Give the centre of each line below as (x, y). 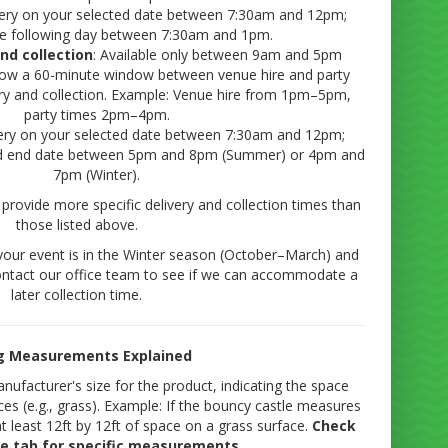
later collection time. (77, 295)
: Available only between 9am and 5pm (218, 55)
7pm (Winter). (97, 175)
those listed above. (76, 225)
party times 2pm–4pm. (96, 115)
